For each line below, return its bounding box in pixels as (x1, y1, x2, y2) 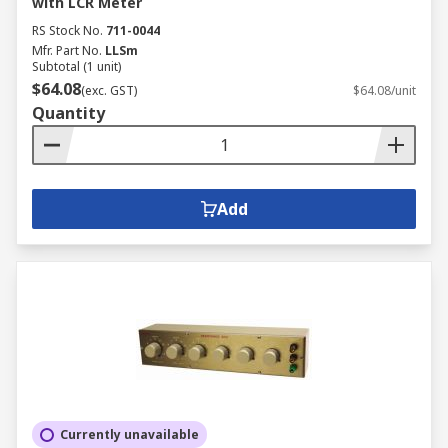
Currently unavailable (60, 426, 199, 443)
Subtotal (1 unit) (32, 58, 121, 75)
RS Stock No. (32, 22, 103, 39)
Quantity (32, 102, 105, 124)
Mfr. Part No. (32, 42, 102, 59)
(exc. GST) (81, 82, 137, 99)
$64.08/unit (353, 82, 416, 99)
